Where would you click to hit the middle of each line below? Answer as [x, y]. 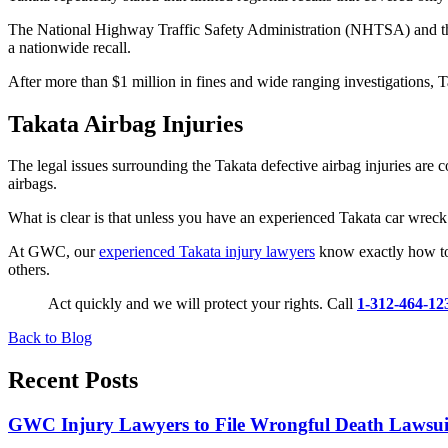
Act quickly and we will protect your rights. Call [202, 304]
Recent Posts [73, 380]
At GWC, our [53, 252]
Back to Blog [50, 338]
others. [29, 270]
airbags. [32, 184]
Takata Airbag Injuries [125, 123]
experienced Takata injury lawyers [207, 252]
